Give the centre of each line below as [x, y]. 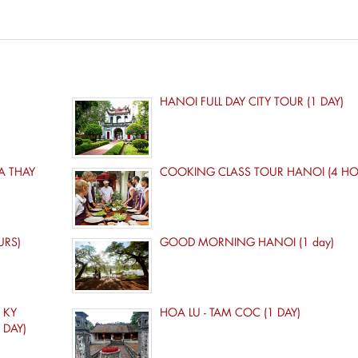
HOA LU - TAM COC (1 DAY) [230, 312]
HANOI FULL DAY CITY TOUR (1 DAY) [251, 101]
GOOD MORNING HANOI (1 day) [247, 242]
